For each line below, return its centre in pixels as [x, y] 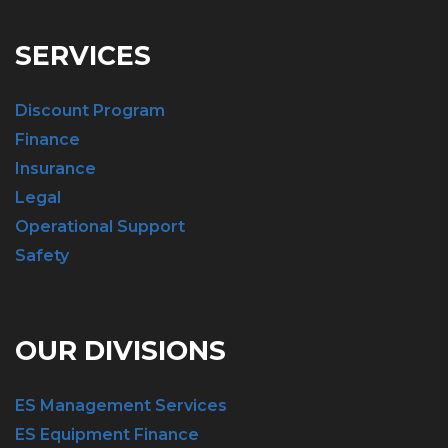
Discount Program [90, 110]
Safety [42, 255]
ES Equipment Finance [107, 434]
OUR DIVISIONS [120, 350]
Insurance [55, 168]
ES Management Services [121, 405]
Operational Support [100, 226]
